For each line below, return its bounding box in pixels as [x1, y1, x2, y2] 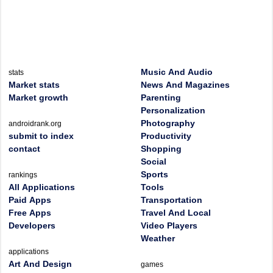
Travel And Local [141, 208, 211, 218]
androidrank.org [9, 119, 62, 128]
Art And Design [9, 259, 72, 269]
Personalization [141, 105, 205, 115]
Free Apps [9, 208, 51, 218]
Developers [9, 221, 55, 230]
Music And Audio [141, 67, 213, 77]
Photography [141, 118, 195, 128]
